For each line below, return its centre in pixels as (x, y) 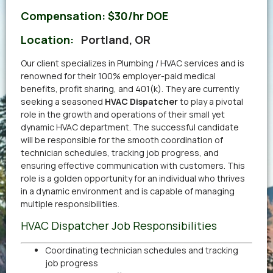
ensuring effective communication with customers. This (133, 165)
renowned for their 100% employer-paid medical (118, 76)
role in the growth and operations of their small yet (123, 114)
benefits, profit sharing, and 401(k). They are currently (130, 88)
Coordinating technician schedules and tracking (142, 250)
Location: (51, 39)
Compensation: (64, 16)
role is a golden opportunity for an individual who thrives (133, 178)
